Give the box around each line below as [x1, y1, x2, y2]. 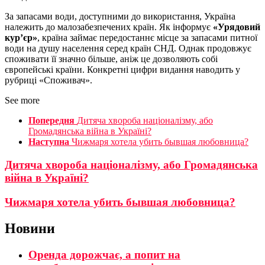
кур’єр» [5, 33, 37, 43]
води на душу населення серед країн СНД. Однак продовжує [5, 43, 251, 54]
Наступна [28, 137, 69, 147]
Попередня [28, 115, 75, 126]
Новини [5, 220, 55, 236]
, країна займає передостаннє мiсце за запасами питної [37, 33, 257, 43]
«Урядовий [213, 22, 260, 33]
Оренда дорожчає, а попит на [28, 248, 180, 261]
